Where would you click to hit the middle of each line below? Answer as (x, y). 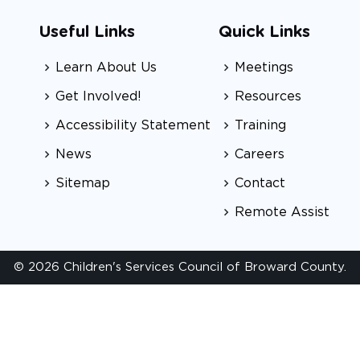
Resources (268, 96)
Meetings (264, 67)
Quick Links (264, 32)
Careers (259, 154)
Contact (260, 183)
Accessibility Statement (133, 125)
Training (260, 125)
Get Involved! (98, 96)
